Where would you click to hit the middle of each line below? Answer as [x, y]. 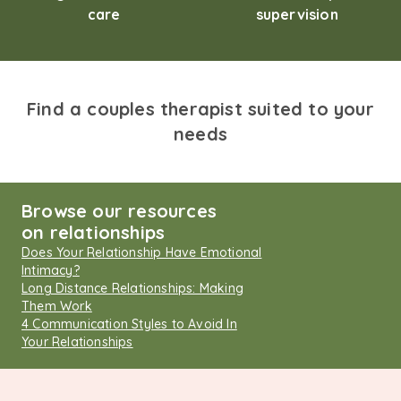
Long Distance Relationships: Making [132, 288]
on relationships [94, 232]
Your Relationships [77, 342]
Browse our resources [119, 211]
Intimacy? [51, 270]
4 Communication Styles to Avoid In [129, 324]
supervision [297, 14]
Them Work [57, 306]
